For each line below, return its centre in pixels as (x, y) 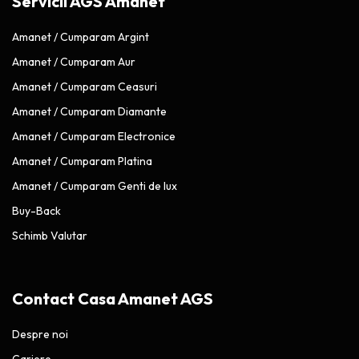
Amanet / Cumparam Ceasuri (85, 86)
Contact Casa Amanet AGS (113, 298)
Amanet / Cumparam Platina (82, 161)
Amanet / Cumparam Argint (81, 36)
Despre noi (40, 334)
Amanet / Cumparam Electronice (94, 136)
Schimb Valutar (50, 235)
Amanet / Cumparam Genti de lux (95, 186)
